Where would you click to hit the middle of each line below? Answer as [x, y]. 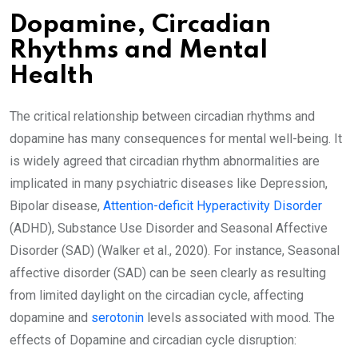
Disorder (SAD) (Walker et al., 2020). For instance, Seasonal [175, 251]
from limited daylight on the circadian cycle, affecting [157, 296]
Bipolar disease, [56, 206]
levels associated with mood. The [241, 318]
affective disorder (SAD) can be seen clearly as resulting [168, 273]
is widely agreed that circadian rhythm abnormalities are [165, 161]
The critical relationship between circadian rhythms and [162, 117]
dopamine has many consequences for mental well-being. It [176, 139]
